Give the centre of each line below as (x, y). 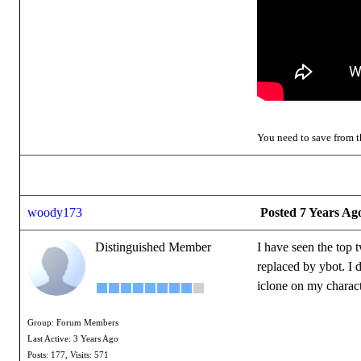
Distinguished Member (153, 247)
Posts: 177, (48, 355)
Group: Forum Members (73, 323)
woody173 (55, 212)
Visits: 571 (89, 355)
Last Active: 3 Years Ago (73, 339)
